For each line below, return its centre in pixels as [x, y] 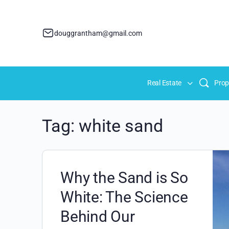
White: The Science [124, 197]
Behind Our [98, 216]
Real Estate [164, 83]
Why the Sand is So [124, 178]
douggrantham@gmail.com [98, 33]
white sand [121, 126]
